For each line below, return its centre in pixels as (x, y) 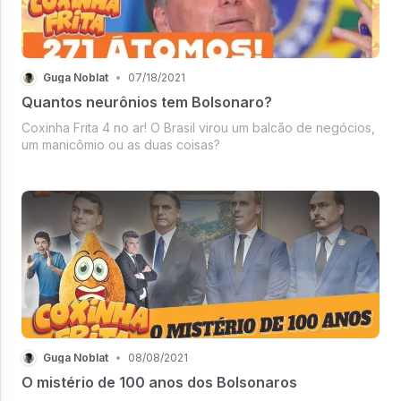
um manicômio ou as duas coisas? (121, 144)
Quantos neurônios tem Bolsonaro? (147, 102)
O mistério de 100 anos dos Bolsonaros (159, 382)
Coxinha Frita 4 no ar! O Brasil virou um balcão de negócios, (198, 127)
